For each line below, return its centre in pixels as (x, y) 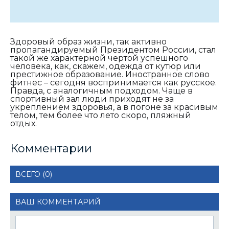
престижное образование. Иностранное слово (110, 74)
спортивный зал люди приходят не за (92, 99)
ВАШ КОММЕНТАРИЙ (58, 202)
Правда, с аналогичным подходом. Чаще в (101, 90)
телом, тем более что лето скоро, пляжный (101, 115)
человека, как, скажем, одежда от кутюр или (106, 66)
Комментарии (51, 148)
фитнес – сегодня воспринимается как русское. (113, 82)
